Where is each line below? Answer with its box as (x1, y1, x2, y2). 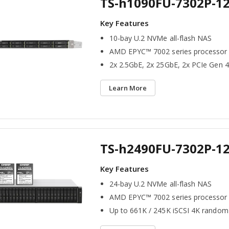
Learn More (108, 83, 147, 93)
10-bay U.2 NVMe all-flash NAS (109, 33, 212, 43)
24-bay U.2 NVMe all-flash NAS (109, 179, 212, 189)
